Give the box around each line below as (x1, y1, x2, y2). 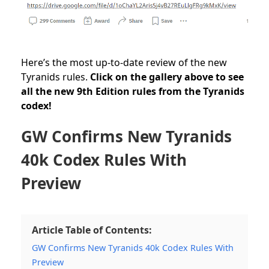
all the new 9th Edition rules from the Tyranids (21, 84, 244, 98)
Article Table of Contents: (32, 223, 152, 237)
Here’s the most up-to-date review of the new (21, 55, 227, 69)
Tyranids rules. (21, 70, 90, 83)
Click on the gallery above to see (90, 70, 244, 83)
